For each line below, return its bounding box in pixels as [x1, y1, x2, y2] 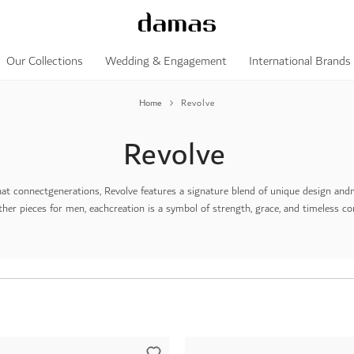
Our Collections [6, 51, 83, 71]
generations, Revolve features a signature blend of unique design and [48, 183, 350, 200]
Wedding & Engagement [105, 51, 227, 71]
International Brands [249, 51, 351, 71]
